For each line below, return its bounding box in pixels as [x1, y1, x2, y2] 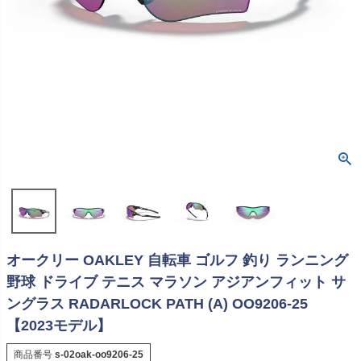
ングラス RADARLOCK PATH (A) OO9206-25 [6, 296, 308, 313]
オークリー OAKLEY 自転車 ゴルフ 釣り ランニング [6, 252, 348, 269]
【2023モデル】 [6, 317, 111, 334]
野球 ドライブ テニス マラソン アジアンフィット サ [6, 274, 346, 291]
